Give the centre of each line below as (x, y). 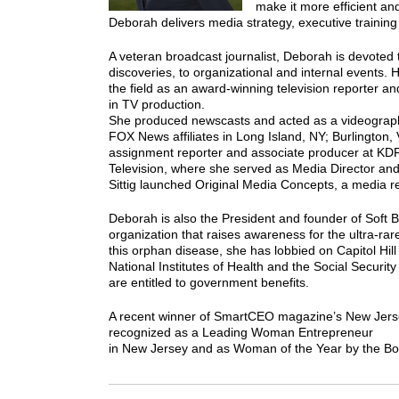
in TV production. (157, 104)
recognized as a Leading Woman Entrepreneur (241, 332)
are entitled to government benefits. (209, 282)
